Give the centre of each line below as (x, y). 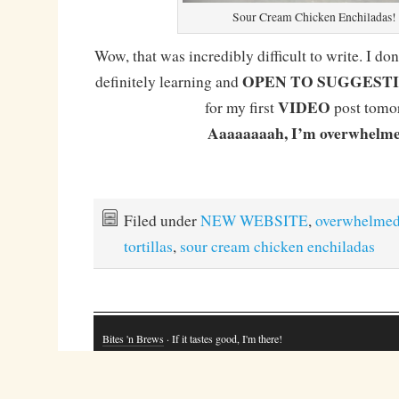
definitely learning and (169, 81)
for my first (242, 107)
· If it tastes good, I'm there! (223, 339)
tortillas (148, 246)
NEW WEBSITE (254, 220)
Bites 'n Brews (133, 339)
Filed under (162, 220)
